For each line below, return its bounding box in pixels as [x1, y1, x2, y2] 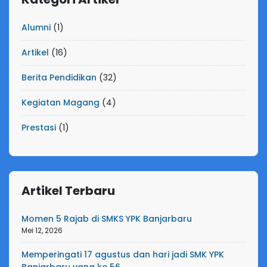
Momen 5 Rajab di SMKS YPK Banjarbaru [21, 213, 192, 225]
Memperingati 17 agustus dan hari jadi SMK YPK [21, 249, 224, 260]
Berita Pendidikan [21, 72, 97, 83]
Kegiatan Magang [21, 97, 100, 108]
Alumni [21, 21, 51, 33]
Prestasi [21, 122, 56, 133]
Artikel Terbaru [21, 182, 115, 199]
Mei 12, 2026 [21, 225, 63, 235]
